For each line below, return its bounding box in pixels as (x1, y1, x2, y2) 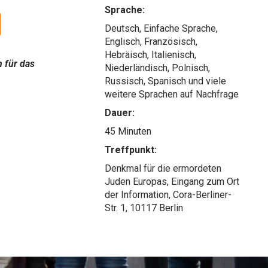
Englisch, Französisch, (105, 35, 198, 47)
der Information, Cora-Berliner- (105, 188, 232, 200)
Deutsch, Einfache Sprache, (105, 22, 218, 34)
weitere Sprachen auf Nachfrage (105, 88, 239, 100)
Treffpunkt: (105, 144, 157, 156)
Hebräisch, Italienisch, (105, 48, 197, 60)
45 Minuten (105, 125, 152, 137)
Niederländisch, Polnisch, (105, 62, 211, 74)
